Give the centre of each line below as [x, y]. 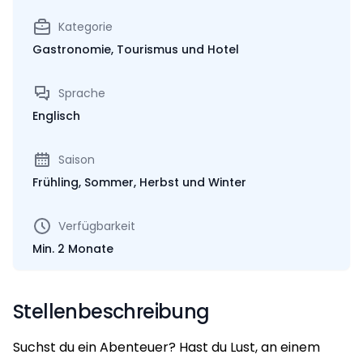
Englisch [56, 115]
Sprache [82, 93]
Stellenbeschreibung [111, 311]
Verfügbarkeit [97, 226]
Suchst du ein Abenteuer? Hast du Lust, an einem [167, 347]
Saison [77, 159]
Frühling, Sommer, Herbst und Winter [139, 182]
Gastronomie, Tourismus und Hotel [136, 49]
